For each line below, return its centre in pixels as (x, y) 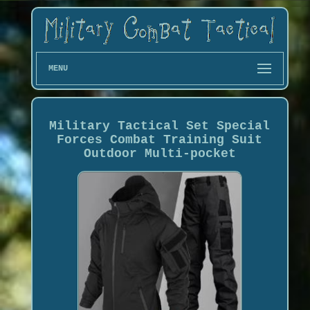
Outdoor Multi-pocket (159, 153)
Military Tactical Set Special (160, 126)
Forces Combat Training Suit (160, 139)
